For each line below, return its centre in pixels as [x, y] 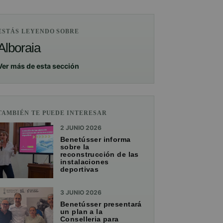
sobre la [75, 147]
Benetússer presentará [101, 204]
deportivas [80, 169]
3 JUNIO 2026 [81, 192]
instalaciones [85, 162]
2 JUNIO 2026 [81, 127]
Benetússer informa [96, 139]
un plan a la [82, 211]
